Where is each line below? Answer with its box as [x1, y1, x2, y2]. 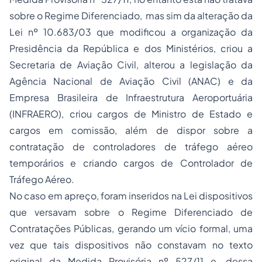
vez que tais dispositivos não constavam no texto [9, 239, 253, 251]
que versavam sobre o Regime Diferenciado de [9, 206, 253, 218]
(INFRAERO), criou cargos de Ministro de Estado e [9, 108, 253, 120]
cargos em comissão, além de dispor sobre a [9, 124, 253, 136]
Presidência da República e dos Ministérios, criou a [9, 42, 253, 54]
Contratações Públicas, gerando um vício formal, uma [9, 222, 253, 235]
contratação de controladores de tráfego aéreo [9, 140, 253, 153]
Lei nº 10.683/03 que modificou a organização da [9, 26, 253, 38]
